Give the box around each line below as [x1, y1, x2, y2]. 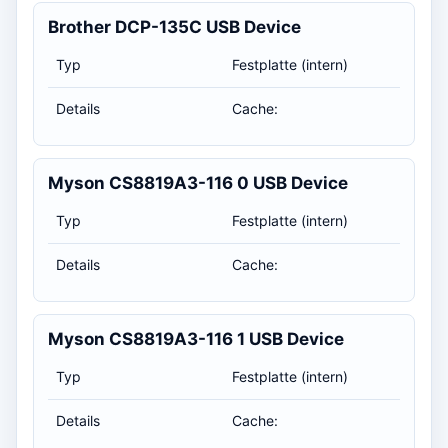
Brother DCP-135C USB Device [48, 16, 301, 37]
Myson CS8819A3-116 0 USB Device [48, 172, 348, 193]
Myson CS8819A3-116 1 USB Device [48, 328, 344, 349]
